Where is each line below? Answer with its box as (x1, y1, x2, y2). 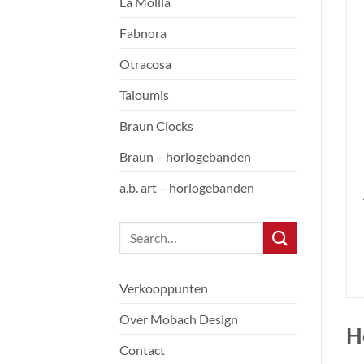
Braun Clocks (119, 118, 193, 134)
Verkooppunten (119, 280, 208, 297)
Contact (119, 342, 165, 358)
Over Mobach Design (119, 311, 238, 327)
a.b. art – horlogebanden (119, 180, 254, 196)
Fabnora (119, 25, 167, 41)
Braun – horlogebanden (119, 149, 251, 165)
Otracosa (119, 56, 171, 72)
